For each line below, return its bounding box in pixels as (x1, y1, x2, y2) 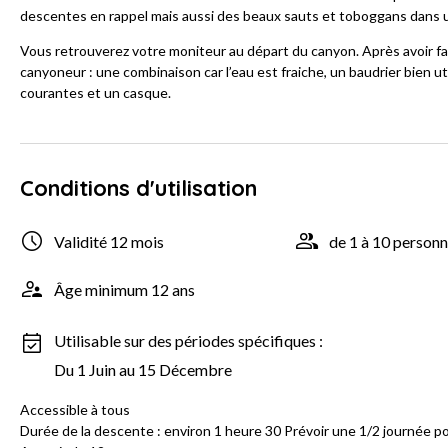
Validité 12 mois (54, 231, 164, 251)
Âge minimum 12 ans (54, 279, 195, 299)
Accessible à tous (20, 401, 130, 419)
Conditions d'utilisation (20, 174, 257, 203)
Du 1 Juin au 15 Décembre (54, 360, 232, 380)
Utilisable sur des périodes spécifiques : (54, 331, 323, 351)
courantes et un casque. (20, 84, 171, 102)
